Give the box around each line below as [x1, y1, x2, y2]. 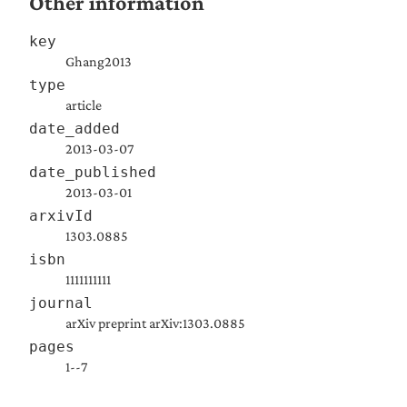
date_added [29, 119, 120, 137]
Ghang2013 [65, 53, 132, 69]
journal [29, 293, 93, 312]
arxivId [29, 206, 93, 224]
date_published [29, 163, 156, 181]
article [65, 96, 102, 113]
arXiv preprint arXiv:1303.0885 [65, 314, 245, 331]
